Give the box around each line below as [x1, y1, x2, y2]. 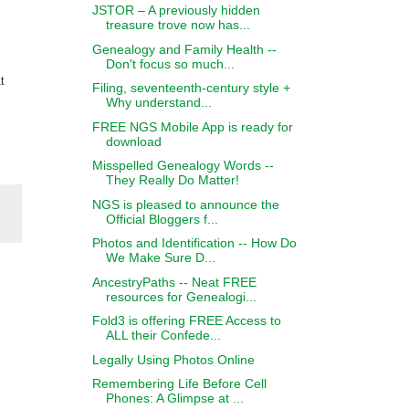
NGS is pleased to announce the [91, 196, 279, 212]
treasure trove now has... [105, 17, 250, 32]
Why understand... [105, 95, 212, 110]
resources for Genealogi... [105, 288, 257, 304]
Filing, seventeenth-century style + [91, 80, 290, 95]
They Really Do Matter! [105, 173, 239, 187]
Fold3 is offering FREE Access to [91, 313, 281, 328]
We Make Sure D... [105, 250, 215, 265]
